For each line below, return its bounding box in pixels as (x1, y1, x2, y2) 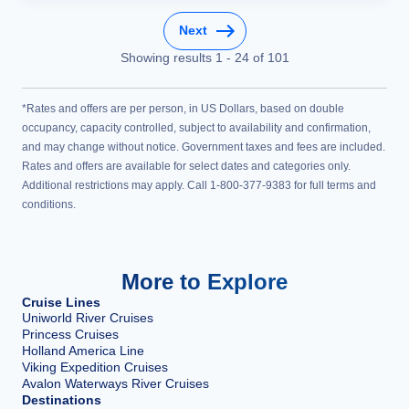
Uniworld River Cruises (22, 309, 153, 325)
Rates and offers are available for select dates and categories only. (22, 159, 351, 173)
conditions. (22, 197, 76, 211)
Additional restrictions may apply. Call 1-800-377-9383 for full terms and (22, 178, 376, 192)
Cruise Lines (22, 294, 100, 309)
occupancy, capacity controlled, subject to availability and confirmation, (22, 121, 371, 134)
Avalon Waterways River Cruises (22, 375, 209, 391)
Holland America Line (22, 342, 144, 358)
